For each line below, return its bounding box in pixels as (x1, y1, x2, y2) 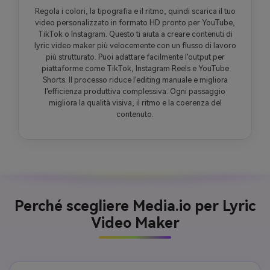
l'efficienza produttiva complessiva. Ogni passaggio (45, 87, 225, 96)
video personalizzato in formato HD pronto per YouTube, (35, 18, 235, 28)
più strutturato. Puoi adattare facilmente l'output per (45, 52, 225, 62)
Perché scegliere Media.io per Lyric (14, 198, 256, 215)
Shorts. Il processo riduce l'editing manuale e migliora (42, 75, 228, 85)
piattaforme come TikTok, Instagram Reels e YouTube (41, 64, 229, 74)
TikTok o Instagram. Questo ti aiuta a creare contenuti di (37, 30, 233, 39)
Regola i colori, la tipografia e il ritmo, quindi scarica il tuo (34, 7, 236, 16)
